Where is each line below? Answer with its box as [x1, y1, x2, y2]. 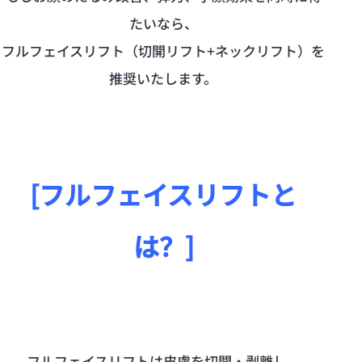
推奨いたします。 [109, 67, 217, 88]
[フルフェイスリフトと [30, 175, 297, 213]
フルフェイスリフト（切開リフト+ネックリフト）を [2, 40, 325, 61]
